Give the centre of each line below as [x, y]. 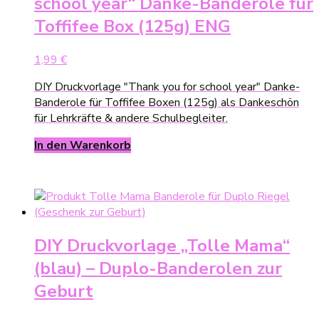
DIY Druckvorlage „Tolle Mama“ [162, 246]
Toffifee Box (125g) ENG [132, 27]
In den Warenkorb [83, 146]
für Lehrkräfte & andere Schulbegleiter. [131, 119]
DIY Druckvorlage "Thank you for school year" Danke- [167, 87]
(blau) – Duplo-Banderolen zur [158, 269]
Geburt [64, 292]
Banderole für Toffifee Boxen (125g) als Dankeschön [167, 103]
